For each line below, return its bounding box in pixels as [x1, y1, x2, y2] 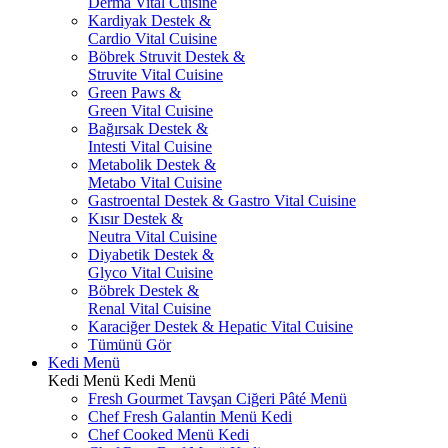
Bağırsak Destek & [88, 120, 208, 137]
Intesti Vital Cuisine [88, 138, 212, 155]
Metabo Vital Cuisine [88, 174, 222, 191]
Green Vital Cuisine [88, 102, 213, 119]
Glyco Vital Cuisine [88, 264, 213, 281]
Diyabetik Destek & [88, 246, 214, 263]
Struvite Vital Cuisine [88, 66, 223, 83]
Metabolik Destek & [88, 156, 216, 173]
